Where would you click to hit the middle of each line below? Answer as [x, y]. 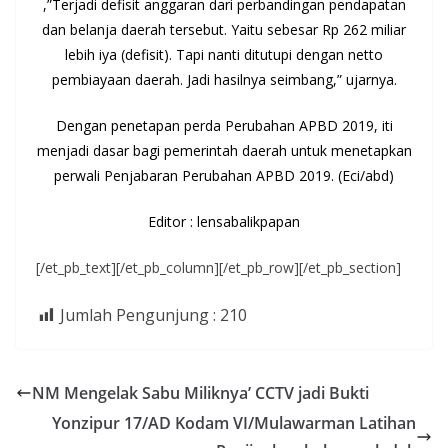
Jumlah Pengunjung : [138, 314]
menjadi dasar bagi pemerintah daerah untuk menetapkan [224, 150]
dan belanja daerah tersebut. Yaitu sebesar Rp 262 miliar [224, 29]
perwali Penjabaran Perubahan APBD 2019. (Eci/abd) [224, 175]
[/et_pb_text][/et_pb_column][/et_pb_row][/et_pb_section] [218, 267]
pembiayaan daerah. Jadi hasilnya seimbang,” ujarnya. [224, 79]
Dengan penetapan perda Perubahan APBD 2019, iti [224, 125]
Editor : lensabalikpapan [224, 221]
